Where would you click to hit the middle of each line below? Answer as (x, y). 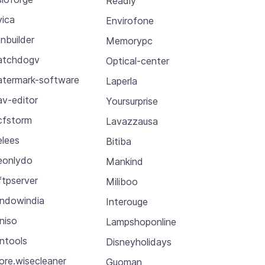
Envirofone (130, 20)
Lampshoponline (141, 222)
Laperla (121, 81)
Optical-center (137, 61)
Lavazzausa (132, 121)
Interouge (127, 201)
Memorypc (129, 41)
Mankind (124, 161)
